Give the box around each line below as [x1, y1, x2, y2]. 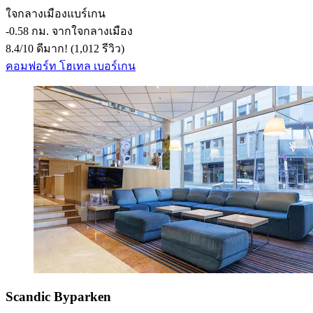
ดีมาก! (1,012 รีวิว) [34, 42, 124, 54]
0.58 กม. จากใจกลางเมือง [9, 24, 133, 37]
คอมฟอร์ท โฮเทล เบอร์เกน [6, 59, 136, 72]
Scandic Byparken [6, 289, 111, 304]
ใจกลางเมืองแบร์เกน [6, 7, 105, 20]
